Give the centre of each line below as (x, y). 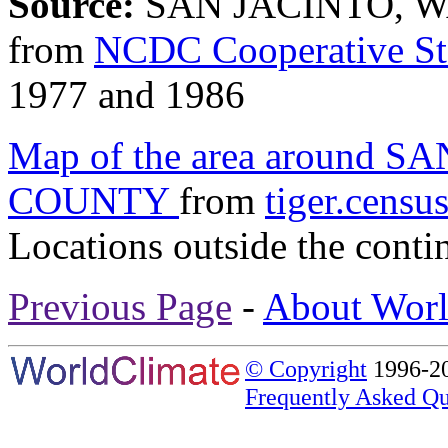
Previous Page (120, 306)
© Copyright (306, 368)
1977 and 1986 (126, 94)
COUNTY (93, 200)
